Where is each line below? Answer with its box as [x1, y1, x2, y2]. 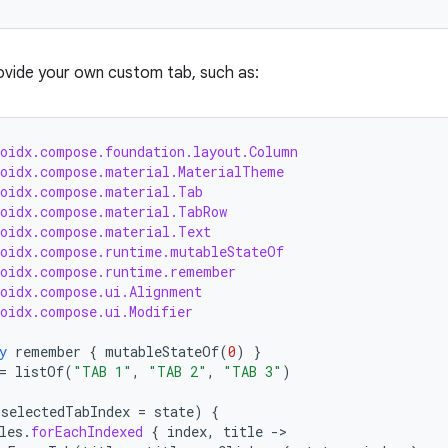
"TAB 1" [73, 362, 132, 381]
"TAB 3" [223, 362, 282, 381]
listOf [15, 362, 64, 381]
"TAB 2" [148, 362, 207, 381]
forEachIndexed [31, 422, 143, 441]
